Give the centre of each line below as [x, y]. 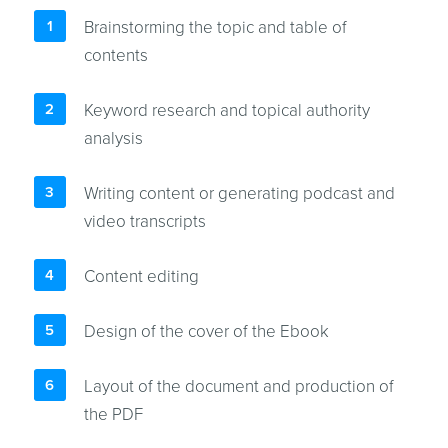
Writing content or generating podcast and [239, 193]
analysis [113, 138]
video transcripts [144, 221]
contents [115, 55]
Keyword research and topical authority [226, 110]
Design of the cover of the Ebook [206, 331]
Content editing [141, 276]
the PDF [113, 414]
